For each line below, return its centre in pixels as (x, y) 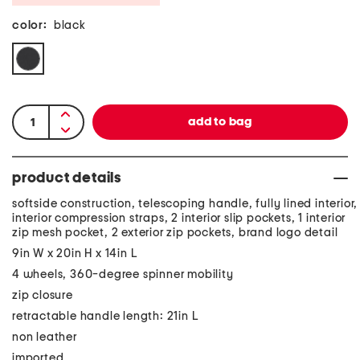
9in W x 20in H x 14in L (75, 254)
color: (30, 25)
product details (67, 178)
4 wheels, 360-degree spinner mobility (123, 274)
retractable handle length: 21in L (106, 316)
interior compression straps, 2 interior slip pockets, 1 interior (179, 218)
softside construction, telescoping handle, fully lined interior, (185, 204)
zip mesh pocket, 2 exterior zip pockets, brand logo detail (175, 233)
